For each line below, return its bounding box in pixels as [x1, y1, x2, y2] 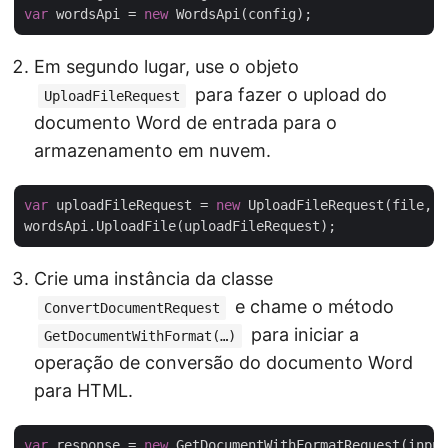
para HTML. [34, 380, 133, 401]
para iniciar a [246, 324, 359, 345]
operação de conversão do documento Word [34, 352, 413, 373]
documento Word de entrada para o [34, 112, 337, 133]
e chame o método [230, 296, 394, 317]
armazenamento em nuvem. [34, 140, 271, 161]
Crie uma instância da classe [34, 268, 273, 289]
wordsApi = [48, 6, 144, 22]
